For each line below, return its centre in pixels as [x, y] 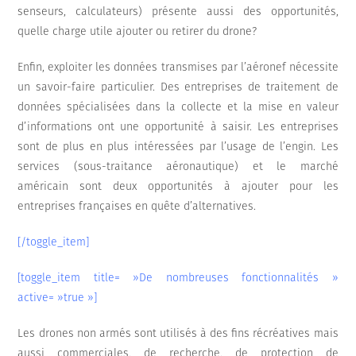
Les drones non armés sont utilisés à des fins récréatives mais [178, 334]
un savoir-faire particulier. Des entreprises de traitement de [178, 87]
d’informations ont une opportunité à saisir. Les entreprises [178, 127]
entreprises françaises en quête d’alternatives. [137, 207]
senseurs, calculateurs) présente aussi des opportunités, [178, 12]
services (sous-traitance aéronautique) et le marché [178, 167]
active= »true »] [58, 298]
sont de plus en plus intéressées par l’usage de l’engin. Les [178, 147]
